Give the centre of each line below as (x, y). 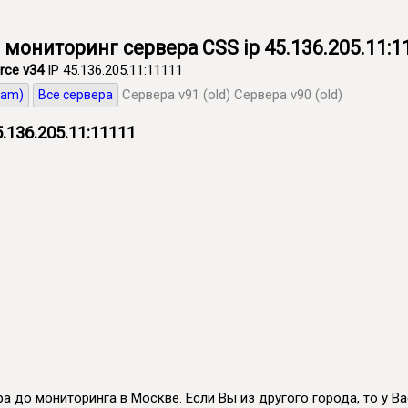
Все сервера (76, 95)
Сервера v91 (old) (176, 95)
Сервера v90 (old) (288, 95)
